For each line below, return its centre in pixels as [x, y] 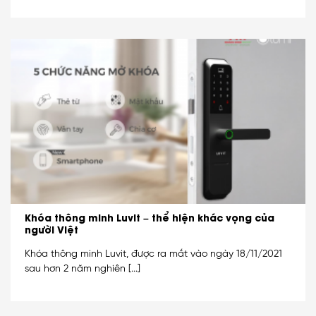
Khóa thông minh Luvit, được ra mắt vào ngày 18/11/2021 [153, 254]
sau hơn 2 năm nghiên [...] [83, 269]
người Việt [51, 229]
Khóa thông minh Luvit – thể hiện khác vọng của [150, 217]
